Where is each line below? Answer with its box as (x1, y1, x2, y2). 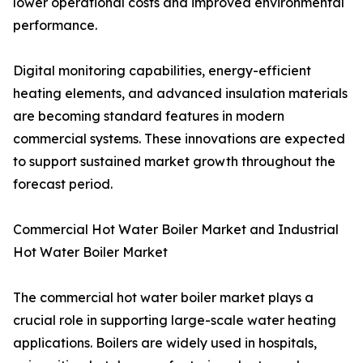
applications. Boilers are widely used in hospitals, (13, 335, 317, 352)
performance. (13, 17, 97, 34)
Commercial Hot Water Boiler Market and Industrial (13, 221, 339, 238)
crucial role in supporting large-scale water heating (13, 312, 336, 329)
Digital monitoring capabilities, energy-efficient (13, 62, 311, 79)
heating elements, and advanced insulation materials (13, 85, 348, 102)
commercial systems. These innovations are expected (13, 130, 345, 147)
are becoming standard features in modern (13, 108, 284, 125)
